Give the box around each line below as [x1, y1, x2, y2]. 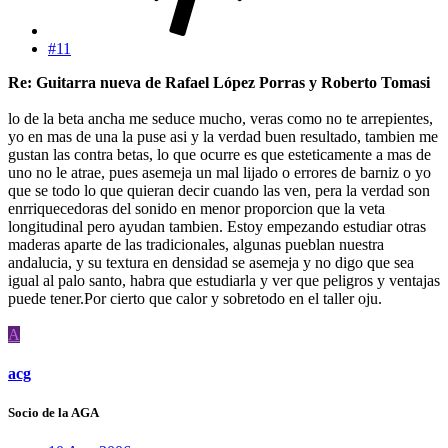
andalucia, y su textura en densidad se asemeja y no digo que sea [8, 253, 414, 271]
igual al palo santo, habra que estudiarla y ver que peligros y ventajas [8, 271, 440, 289]
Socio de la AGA [8, 404, 99, 420]
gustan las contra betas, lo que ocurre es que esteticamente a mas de [8, 145, 431, 163]
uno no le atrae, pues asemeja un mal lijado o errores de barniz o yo [8, 163, 431, 181]
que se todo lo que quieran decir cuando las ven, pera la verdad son [8, 181, 430, 199]
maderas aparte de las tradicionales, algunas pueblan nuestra [8, 235, 384, 253]
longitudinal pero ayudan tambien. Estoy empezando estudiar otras [8, 217, 426, 235]
